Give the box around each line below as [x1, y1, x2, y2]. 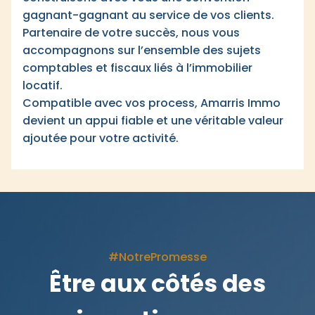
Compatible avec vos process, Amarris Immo [22, 95, 281, 111]
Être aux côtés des [49, 267, 266, 300]
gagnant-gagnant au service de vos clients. [22, 7, 274, 23]
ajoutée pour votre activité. [22, 130, 179, 146]
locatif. [22, 77, 63, 94]
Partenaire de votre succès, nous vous [22, 25, 240, 41]
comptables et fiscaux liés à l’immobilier [22, 60, 252, 76]
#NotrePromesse [108, 249, 207, 265]
